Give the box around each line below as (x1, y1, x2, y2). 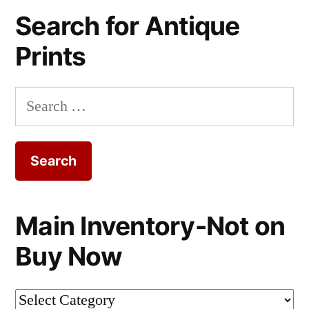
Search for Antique (15, 10, 240, 42)
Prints (15, 41, 86, 72)
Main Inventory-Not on (15, 210, 286, 241)
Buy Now (15, 240, 122, 272)
